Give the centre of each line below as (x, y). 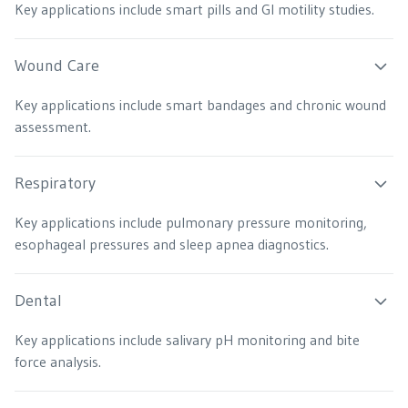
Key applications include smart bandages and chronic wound (200, 104)
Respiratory (55, 184)
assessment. (53, 126)
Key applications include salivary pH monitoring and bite (187, 339)
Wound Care (57, 66)
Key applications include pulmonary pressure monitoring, (191, 222)
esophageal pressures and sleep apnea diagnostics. (172, 244)
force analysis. (58, 361)
